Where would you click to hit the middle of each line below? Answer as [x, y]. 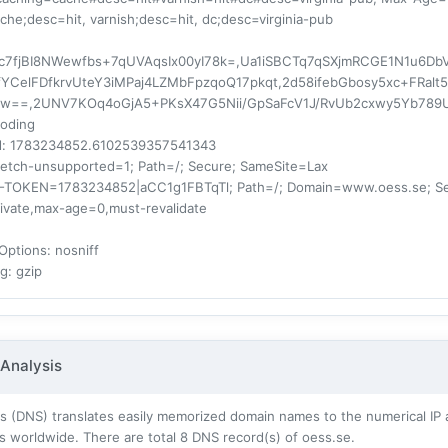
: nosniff [73, 249]
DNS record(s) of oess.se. [271, 436]
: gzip [25, 270]
